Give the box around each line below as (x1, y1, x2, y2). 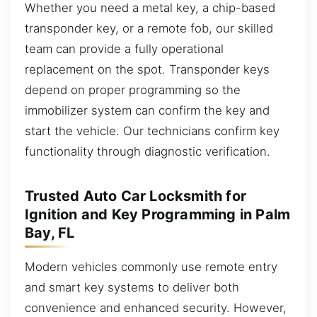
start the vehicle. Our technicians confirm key (25, 123, 279, 138)
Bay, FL (25, 224, 75, 241)
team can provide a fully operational (25, 41, 224, 56)
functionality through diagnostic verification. (25, 144, 270, 158)
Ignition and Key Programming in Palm (25, 205, 291, 223)
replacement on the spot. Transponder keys (25, 62, 270, 76)
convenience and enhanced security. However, (25, 300, 287, 315)
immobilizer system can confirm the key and (25, 103, 270, 117)
